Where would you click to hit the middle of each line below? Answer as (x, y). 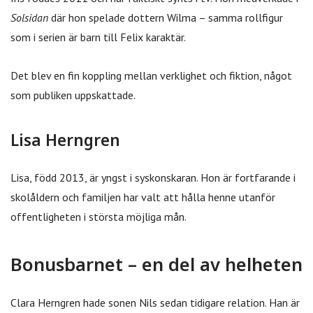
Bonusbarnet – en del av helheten (156, 264)
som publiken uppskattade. (73, 95)
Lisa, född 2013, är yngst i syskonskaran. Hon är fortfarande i (153, 177)
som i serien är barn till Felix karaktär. (98, 37)
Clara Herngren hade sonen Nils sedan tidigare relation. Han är (155, 303)
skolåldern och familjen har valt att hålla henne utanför (143, 197)
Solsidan (29, 18)
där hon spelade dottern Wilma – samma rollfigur (166, 18)
